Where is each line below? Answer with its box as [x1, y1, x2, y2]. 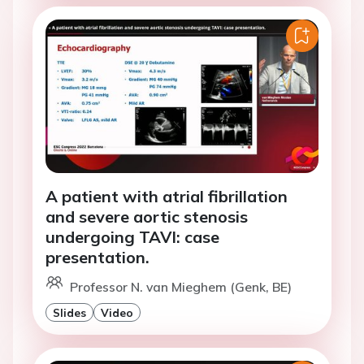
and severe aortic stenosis [45, 206, 248, 227]
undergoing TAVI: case [45, 226, 219, 247]
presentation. [45, 246, 149, 267]
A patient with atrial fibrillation [45, 185, 288, 206]
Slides [53, 305, 86, 319]
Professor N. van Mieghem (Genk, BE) [70, 278, 292, 295]
